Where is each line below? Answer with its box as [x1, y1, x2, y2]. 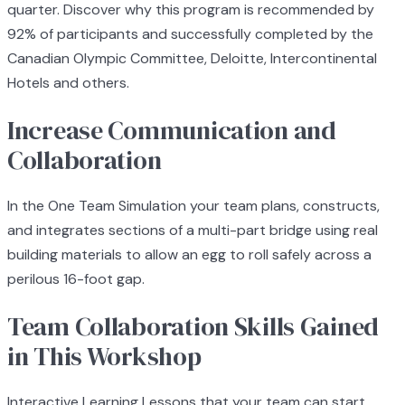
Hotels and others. [7, 72, 129, 92]
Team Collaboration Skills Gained [7, 309, 380, 344]
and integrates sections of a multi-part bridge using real [7, 220, 378, 240]
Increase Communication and [7, 112, 336, 147]
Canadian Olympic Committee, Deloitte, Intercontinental [7, 48, 377, 68]
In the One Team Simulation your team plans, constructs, [7, 195, 380, 215]
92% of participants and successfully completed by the [7, 24, 373, 43]
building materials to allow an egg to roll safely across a [7, 244, 372, 264]
